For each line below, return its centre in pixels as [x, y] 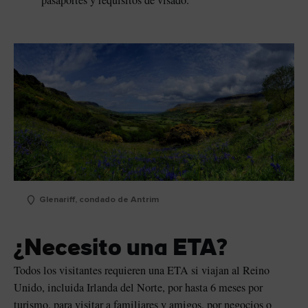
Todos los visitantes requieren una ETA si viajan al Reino [142, 271]
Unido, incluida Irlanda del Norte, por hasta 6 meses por [138, 288]
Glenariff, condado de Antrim [99, 200]
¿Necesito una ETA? [120, 250]
